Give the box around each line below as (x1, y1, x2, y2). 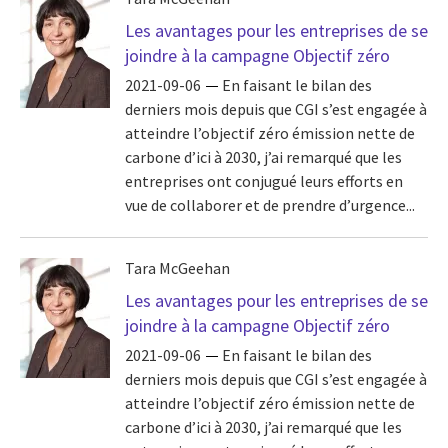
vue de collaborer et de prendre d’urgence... (125, 195, 415, 216)
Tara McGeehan (125, 258, 230, 278)
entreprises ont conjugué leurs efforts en (125, 171, 403, 192)
